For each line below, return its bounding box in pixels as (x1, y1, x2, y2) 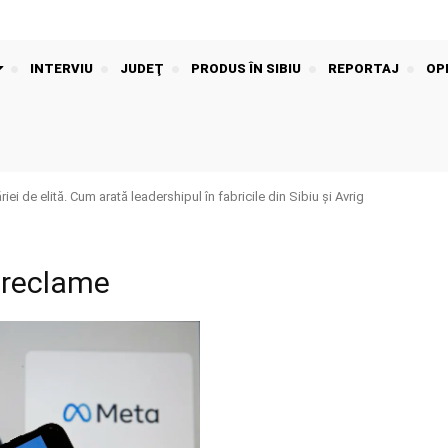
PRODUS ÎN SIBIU (191, 61, 301, 77)
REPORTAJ (328, 61, 399, 77)
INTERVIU (30, 61, 93, 77)
